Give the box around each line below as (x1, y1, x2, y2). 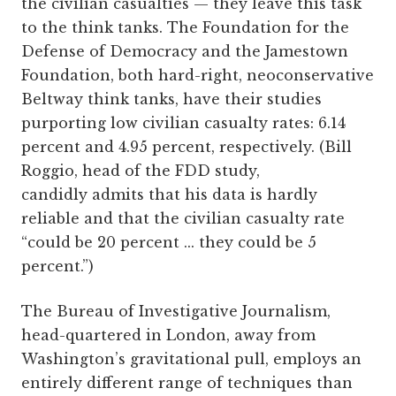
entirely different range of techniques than (21, 374, 353, 392)
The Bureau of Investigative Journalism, (21, 302, 331, 321)
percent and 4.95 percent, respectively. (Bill (21, 138, 352, 156)
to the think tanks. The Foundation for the (21, 19, 349, 37)
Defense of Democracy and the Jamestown (21, 42, 348, 61)
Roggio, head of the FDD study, (21, 162, 260, 180)
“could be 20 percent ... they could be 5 (21, 233, 316, 252)
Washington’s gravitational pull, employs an (21, 350, 362, 369)
